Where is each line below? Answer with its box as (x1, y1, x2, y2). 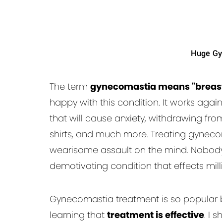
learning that (50, 209, 107, 221)
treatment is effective (107, 209, 204, 221)
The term (50, 80, 90, 93)
